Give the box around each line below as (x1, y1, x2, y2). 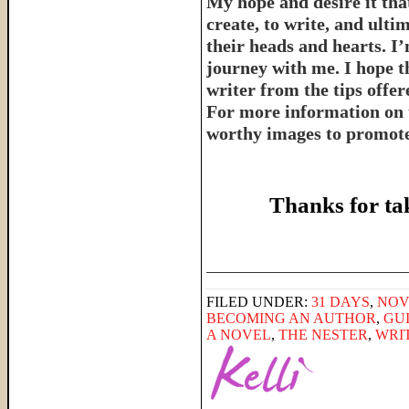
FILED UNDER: (206, 294, 311, 309)
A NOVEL (206, 327, 271, 342)
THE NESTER (278, 327, 368, 342)
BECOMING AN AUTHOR (206, 310, 376, 326)
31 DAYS (311, 294, 370, 309)
